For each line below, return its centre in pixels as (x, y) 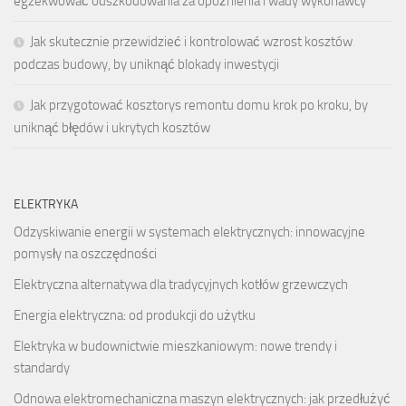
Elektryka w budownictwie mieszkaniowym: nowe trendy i (175, 347)
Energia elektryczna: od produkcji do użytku (135, 316)
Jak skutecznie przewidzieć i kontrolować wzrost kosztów (191, 42)
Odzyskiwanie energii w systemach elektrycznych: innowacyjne (189, 232)
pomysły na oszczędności (85, 254)
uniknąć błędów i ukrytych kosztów (112, 128)
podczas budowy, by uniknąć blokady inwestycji (146, 65)
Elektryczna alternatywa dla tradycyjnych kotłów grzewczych (181, 285)
